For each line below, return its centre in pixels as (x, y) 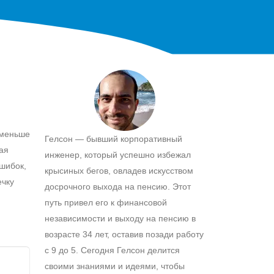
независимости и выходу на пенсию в (120, 218)
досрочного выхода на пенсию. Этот (118, 186)
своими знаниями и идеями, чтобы (115, 266)
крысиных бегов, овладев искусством (119, 170)
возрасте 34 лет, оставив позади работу (124, 234)
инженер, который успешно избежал (118, 154)
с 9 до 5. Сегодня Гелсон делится (112, 250)
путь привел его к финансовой (106, 202)
